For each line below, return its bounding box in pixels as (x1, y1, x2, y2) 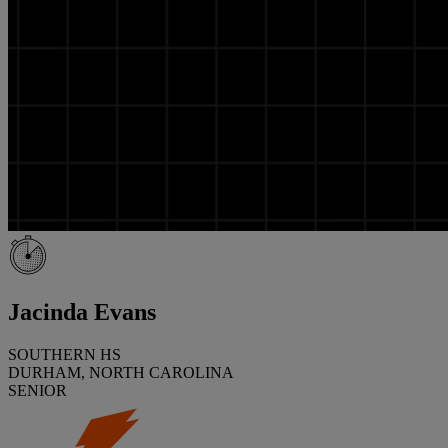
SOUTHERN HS (8, 345, 121, 363)
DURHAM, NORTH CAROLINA (8, 363, 234, 381)
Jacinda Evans (8, 298, 156, 325)
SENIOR (8, 381, 67, 399)
